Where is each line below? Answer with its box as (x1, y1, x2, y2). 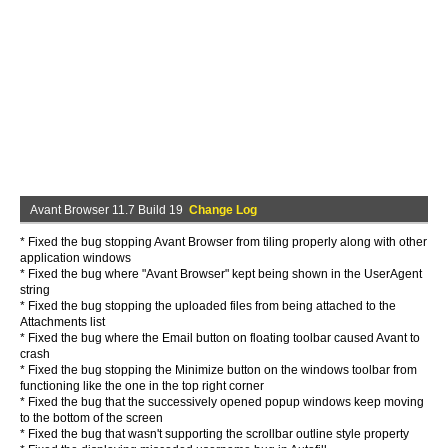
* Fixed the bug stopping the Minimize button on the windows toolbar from (20, 363, 417, 377)
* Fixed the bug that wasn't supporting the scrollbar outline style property (20, 427, 409, 441)
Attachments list (20, 315, 105, 329)
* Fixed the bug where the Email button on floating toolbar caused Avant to (20, 331, 420, 345)
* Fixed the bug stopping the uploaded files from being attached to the (20, 299, 396, 313)
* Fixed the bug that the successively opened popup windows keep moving (20, 395, 424, 409)
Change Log (189, 203, 257, 217)
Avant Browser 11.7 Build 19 (30, 203, 189, 217)
